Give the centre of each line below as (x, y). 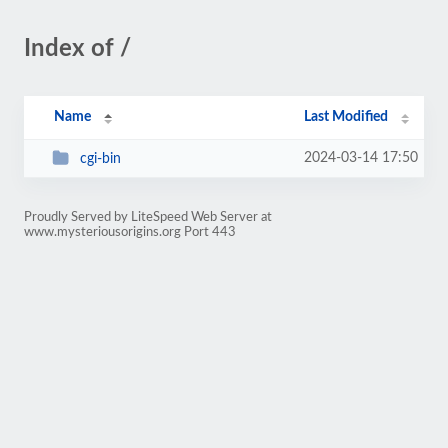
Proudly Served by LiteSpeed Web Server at (148, 217)
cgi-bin (100, 158)
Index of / (77, 49)
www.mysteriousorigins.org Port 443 (130, 232)
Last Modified (346, 117)
